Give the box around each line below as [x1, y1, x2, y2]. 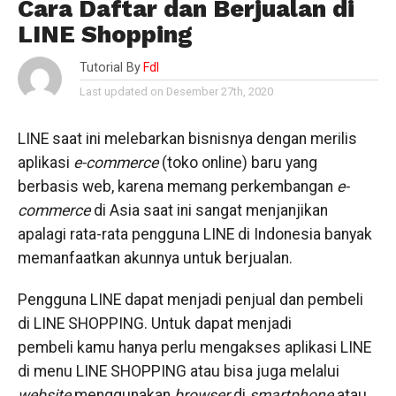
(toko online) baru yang [157, 154, 317, 171]
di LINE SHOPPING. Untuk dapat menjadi [17, 315, 292, 332]
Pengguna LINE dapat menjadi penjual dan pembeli [17, 291, 363, 308]
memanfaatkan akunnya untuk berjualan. [17, 249, 293, 267]
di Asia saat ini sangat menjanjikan [89, 202, 328, 219]
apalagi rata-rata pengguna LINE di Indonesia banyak [17, 225, 372, 243]
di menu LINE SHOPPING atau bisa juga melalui [17, 362, 339, 380]
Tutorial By [79, 60, 141, 75]
